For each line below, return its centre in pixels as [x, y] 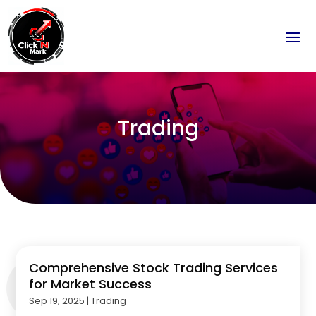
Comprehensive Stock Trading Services [154, 267]
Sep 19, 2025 [57, 300]
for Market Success [91, 284]
